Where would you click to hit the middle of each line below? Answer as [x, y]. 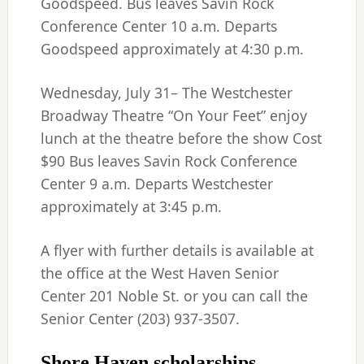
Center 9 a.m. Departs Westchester [156, 184]
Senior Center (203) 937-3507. [140, 318]
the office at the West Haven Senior [159, 273]
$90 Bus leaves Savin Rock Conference [169, 161]
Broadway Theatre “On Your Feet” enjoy [173, 115]
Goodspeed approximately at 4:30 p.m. [172, 49]
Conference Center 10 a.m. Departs [158, 26]
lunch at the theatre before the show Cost [181, 138]
